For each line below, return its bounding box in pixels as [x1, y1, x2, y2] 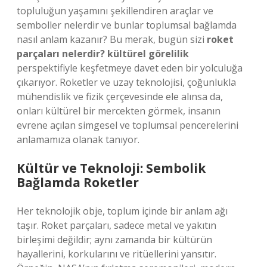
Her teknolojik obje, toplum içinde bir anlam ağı [17, 204, 228, 218]
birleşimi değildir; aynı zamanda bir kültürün [17, 233, 212, 246]
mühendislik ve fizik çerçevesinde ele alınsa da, [17, 90, 223, 103]
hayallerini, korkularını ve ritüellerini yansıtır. [17, 247, 216, 260]
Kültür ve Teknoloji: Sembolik [17, 160, 206, 176]
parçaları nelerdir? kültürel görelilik [17, 47, 189, 60]
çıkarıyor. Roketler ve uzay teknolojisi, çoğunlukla [17, 76, 236, 89]
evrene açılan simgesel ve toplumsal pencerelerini [17, 119, 238, 132]
